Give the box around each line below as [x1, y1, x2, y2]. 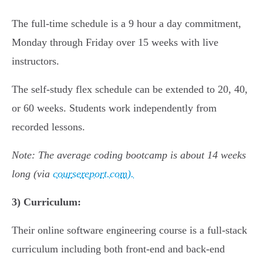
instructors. [12, 55, 59, 68]
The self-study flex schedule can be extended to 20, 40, [12, 83, 248, 96]
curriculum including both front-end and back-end [12, 243, 225, 255]
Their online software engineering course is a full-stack [12, 224, 247, 237]
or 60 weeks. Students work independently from [12, 102, 217, 114]
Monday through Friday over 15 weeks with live [12, 36, 218, 49]
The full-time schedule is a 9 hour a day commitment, [12, 18, 241, 30]
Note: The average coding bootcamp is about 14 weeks [12, 149, 246, 161]
